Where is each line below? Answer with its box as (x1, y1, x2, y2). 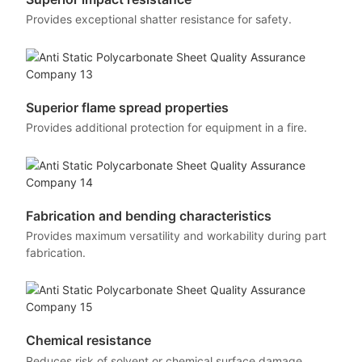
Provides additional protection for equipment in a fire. (25, 120, 307, 134)
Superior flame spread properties (25, 99, 229, 116)
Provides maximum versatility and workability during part (25, 228, 326, 242)
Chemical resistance (25, 332, 151, 349)
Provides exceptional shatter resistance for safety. (25, 12, 292, 27)
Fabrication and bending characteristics (25, 207, 271, 224)
